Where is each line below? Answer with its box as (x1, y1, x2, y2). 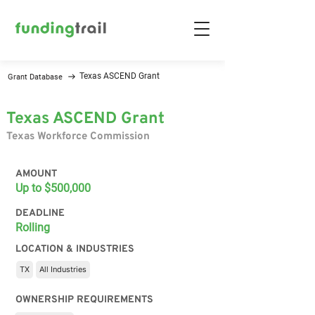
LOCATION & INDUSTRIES (15, 243, 134, 255)
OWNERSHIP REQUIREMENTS (15, 294, 153, 306)
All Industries (39, 264, 86, 274)
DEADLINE (15, 207, 65, 219)
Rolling (15, 221, 50, 234)
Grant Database (8, 72, 63, 82)
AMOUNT (15, 168, 57, 180)
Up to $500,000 (15, 181, 91, 195)
